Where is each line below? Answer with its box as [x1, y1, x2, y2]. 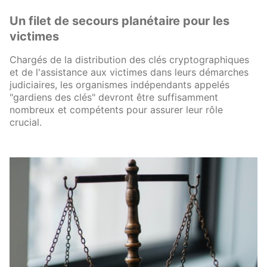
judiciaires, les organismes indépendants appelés [10, 79, 229, 91]
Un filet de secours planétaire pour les [10, 14, 229, 28]
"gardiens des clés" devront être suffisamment [10, 91, 218, 103]
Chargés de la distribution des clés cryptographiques [10, 54, 249, 66]
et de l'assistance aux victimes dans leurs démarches [10, 66, 249, 78]
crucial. [10, 116, 42, 128]
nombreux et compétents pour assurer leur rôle [10, 104, 223, 116]
